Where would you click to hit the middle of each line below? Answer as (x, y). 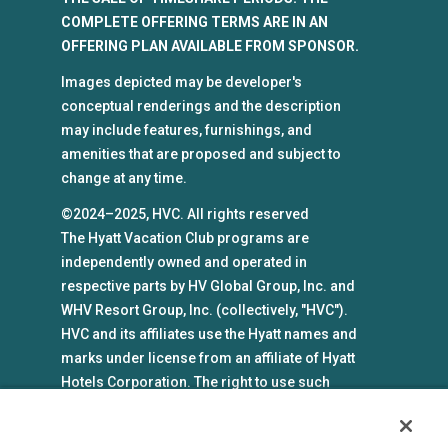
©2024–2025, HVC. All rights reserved (185, 214)
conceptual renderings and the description (201, 106)
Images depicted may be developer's (182, 82)
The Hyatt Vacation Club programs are (185, 238)
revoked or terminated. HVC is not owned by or (213, 430)
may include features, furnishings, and (187, 130)
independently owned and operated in (184, 262)
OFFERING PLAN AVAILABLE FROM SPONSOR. (210, 46)
